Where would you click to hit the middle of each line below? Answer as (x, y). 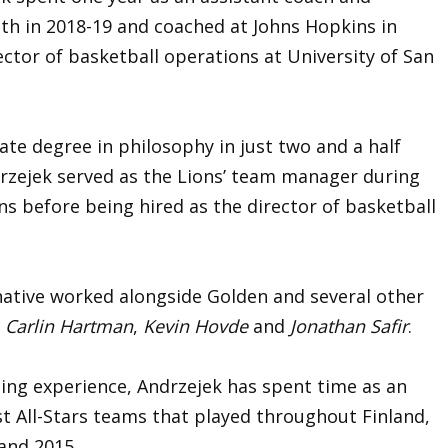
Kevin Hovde (195, 325)
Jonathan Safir (349, 325)
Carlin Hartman (69, 325)
